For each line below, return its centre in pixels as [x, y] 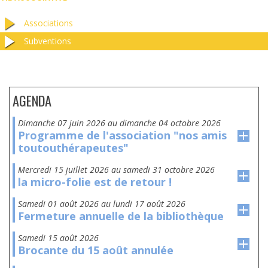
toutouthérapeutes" [73, 148]
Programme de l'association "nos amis [122, 135]
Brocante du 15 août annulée [96, 250]
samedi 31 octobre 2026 [169, 170]
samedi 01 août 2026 [60, 204]
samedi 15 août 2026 [60, 238]
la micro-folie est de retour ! [95, 182]
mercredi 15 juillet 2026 [67, 170]
